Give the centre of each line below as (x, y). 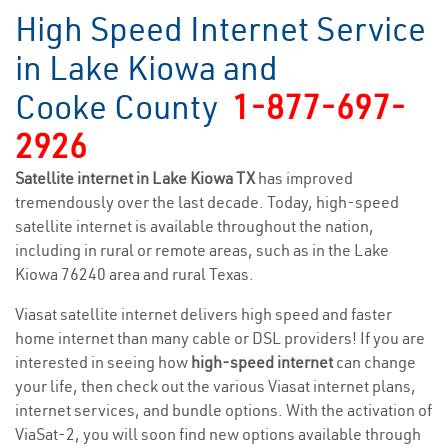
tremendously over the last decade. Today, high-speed (207, 202)
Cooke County (123, 107)
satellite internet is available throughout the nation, (194, 226)
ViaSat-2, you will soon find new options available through (218, 434)
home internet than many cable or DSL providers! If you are (220, 338)
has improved (305, 178)
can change (374, 362)
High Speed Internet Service (220, 29)
